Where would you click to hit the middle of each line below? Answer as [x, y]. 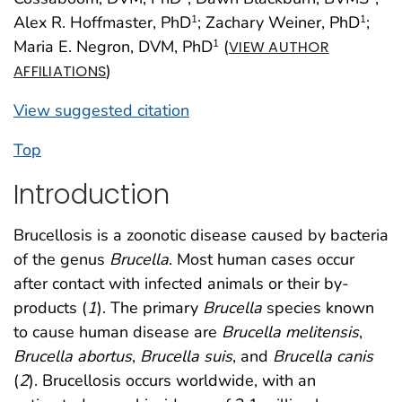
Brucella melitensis [290, 332]
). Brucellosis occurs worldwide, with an [172, 380]
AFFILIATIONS [60, 71]
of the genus [61, 259]
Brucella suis [186, 356]
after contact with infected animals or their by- [181, 283]
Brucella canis [323, 356]
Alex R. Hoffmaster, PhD [102, 22]
